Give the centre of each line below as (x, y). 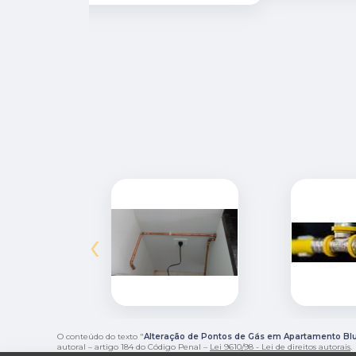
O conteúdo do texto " (101, 336)
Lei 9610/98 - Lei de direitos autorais (280, 346)
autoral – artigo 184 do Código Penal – (133, 346)
